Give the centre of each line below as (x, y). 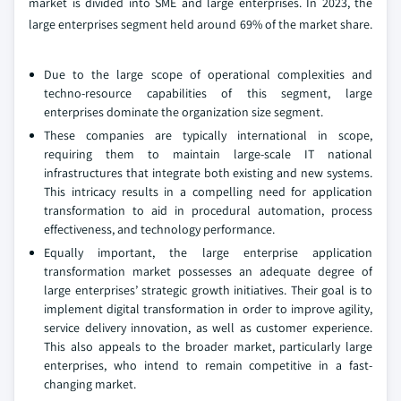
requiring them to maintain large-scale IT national (208, 154)
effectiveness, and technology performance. (159, 230)
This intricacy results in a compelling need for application (208, 192)
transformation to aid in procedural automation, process (208, 211)
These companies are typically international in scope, (208, 136)
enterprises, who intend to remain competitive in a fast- (208, 366)
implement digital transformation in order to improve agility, (208, 309)
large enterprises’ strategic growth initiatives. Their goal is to (208, 290)
